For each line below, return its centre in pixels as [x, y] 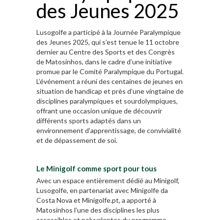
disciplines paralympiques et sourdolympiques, [107, 101]
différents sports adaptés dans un [89, 121]
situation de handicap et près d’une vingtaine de [110, 91]
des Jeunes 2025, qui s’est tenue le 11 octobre [108, 42]
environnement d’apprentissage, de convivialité [109, 131]
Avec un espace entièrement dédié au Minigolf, [108, 181]
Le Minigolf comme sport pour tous [96, 168]
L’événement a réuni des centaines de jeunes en [110, 82]
